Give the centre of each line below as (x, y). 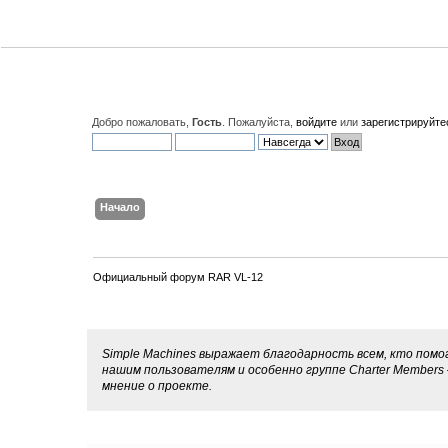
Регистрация (266, 207)
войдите (317, 122)
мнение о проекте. (157, 386)
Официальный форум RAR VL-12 (178, 276)
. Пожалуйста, (259, 122)
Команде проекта (159, 428)
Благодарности (153, 312)
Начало (119, 207)
